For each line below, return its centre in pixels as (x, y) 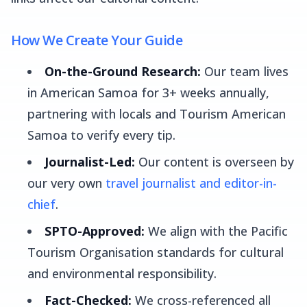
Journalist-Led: (90, 162)
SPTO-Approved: (95, 231)
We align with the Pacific (216, 231)
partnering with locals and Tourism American (157, 114)
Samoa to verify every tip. (101, 135)
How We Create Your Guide (97, 40)
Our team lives (245, 71)
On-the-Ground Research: (123, 71)
